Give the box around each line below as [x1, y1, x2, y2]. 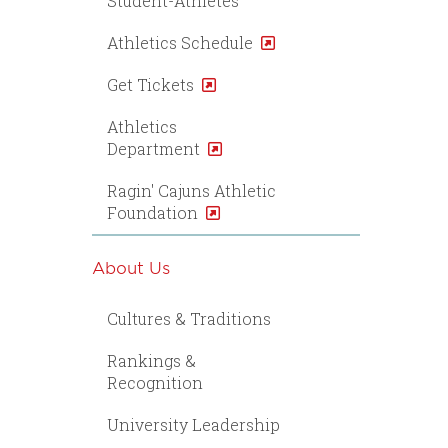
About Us [92, 257, 170, 277]
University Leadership [107, 414, 280, 435]
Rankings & [107, 350, 196, 371]
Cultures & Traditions [107, 308, 271, 329]
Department [107, 138, 200, 159]
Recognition [107, 372, 203, 393]
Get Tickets [107, 74, 194, 95]
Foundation [107, 202, 198, 223]
